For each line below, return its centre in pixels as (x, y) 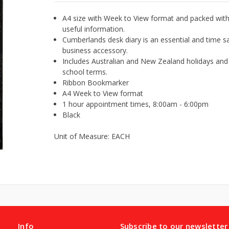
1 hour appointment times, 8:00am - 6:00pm (136, 104)
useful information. (94, 29)
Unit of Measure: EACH (92, 136)
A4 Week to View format (103, 93)
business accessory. (95, 50)
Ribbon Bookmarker (96, 82)
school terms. (85, 72)
